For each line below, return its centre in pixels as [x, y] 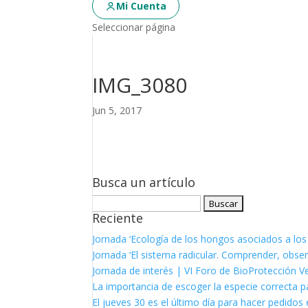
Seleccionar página [134, 27]
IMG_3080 [140, 85]
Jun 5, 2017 [117, 110]
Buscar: [108, 202]
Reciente [118, 218]
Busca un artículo [144, 182]
